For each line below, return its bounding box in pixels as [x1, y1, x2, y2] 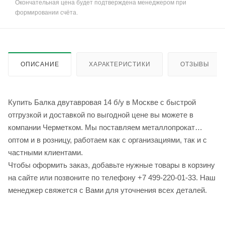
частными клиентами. [8, 148, 83, 157]
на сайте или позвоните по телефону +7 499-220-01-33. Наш [8, 173, 215, 182]
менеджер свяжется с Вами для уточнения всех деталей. [8, 186, 207, 195]
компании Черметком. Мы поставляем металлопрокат [8, 123, 195, 132]
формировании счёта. [15, 9, 78, 17]
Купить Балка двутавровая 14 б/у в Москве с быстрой [8, 98, 196, 107]
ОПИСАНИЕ [21, 61, 59, 68]
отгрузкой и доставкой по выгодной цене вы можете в [8, 110, 193, 120]
